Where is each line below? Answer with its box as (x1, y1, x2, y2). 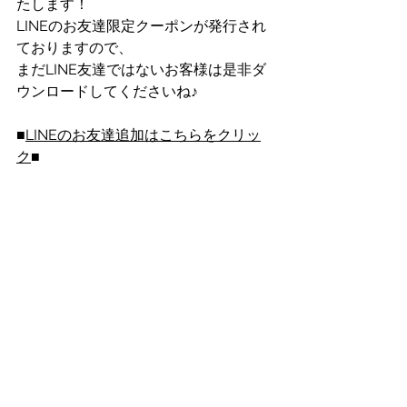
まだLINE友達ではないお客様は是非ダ (16, 61, 266, 78)
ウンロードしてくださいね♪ (16, 83, 198, 100)
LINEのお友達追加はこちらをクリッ (25, 126, 261, 144)
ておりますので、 (16, 39, 133, 56)
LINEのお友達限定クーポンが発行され (16, 17, 266, 35)
